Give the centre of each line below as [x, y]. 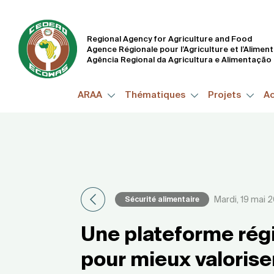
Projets [225, 95]
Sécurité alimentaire [162, 199]
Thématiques [156, 95]
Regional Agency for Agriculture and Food [169, 39]
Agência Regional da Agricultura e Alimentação [179, 59]
